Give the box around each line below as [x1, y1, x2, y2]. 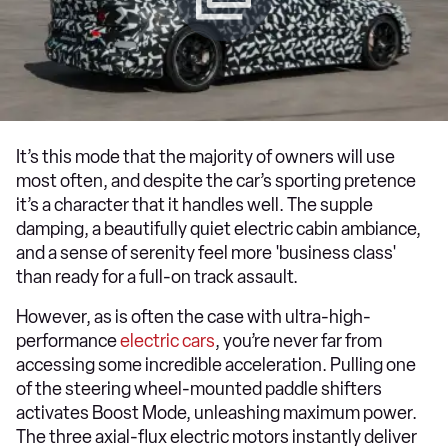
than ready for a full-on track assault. [16, 265, 298, 288]
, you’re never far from [215, 329, 382, 352]
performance [16, 329, 120, 352]
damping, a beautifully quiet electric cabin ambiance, [16, 217, 421, 240]
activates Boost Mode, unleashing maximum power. [16, 401, 417, 424]
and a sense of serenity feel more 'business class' [16, 241, 397, 264]
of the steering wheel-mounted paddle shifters [16, 377, 382, 400]
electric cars [120, 329, 215, 352]
